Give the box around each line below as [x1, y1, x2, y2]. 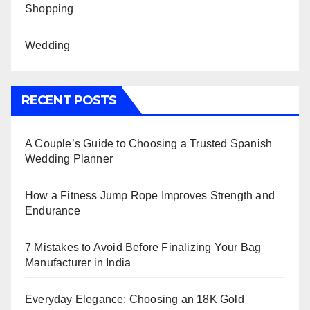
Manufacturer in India [25, 257, 131, 269]
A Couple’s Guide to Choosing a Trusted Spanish [25, 138, 273, 150]
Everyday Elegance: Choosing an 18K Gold [25, 293, 244, 306]
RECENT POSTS [21, 93, 117, 109]
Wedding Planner [25, 153, 113, 165]
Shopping [25, 3, 74, 15]
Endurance [25, 205, 80, 217]
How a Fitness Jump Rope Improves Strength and [25, 190, 275, 202]
